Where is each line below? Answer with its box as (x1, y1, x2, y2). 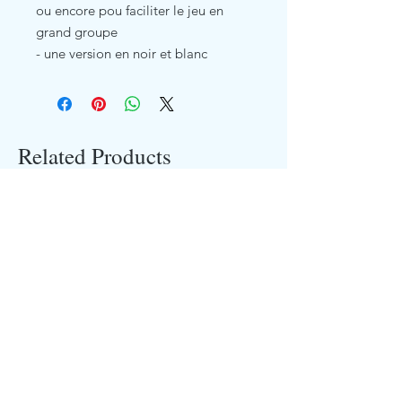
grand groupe (36, 22, 118, 40)
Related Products (18, 140, 171, 170)
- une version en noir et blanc (36, 44, 207, 62)
